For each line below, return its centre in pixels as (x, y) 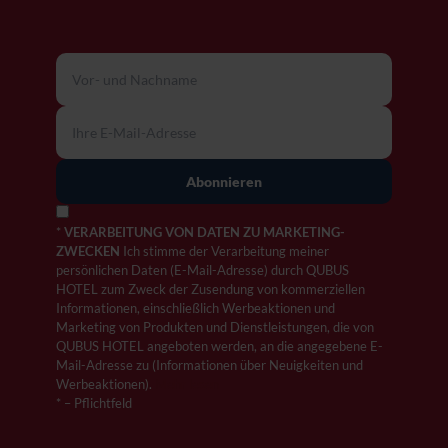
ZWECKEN (88, 250)
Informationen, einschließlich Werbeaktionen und (195, 307)
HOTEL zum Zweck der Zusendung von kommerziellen (210, 288)
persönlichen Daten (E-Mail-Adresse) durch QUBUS (202, 269)
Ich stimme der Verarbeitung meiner (224, 250)
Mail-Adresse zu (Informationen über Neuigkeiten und (209, 364)
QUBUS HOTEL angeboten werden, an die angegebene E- (219, 345)
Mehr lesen (187, 383)
